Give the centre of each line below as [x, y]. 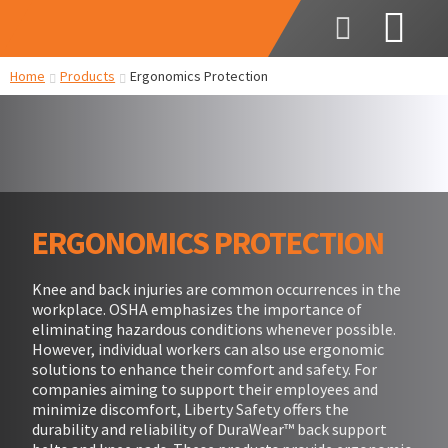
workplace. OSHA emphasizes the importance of [197, 308]
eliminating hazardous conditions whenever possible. [214, 328]
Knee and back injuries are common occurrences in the [216, 288]
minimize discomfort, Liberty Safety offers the [190, 408]
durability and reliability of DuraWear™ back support [209, 428]
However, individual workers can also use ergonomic [208, 348]
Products [88, 76]
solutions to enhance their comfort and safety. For [204, 368]
